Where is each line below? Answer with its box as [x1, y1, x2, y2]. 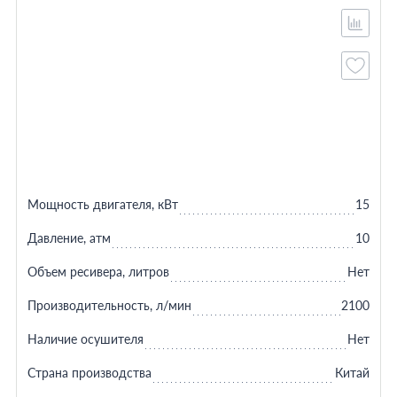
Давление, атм [27, 230, 111, 245]
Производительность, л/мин [27, 298, 191, 313]
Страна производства [27, 365, 152, 380]
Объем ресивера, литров [27, 264, 169, 279]
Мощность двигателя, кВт [27, 197, 178, 212]
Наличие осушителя [27, 331, 144, 346]
